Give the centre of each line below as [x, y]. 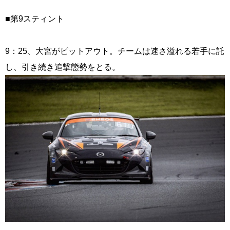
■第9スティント [35, 19]
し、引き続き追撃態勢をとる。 [63, 67]
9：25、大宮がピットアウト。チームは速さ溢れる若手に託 [115, 51]
